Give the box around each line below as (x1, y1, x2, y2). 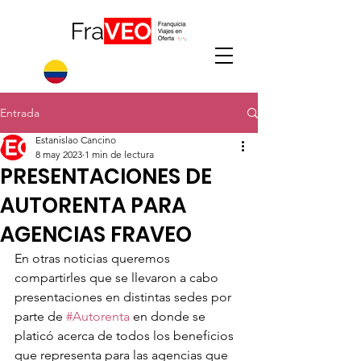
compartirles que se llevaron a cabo (15, 270, 222, 285)
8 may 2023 (35, 148, 82, 160)
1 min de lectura (85, 148, 154, 160)
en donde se (130, 309, 209, 324)
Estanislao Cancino (35, 134, 116, 146)
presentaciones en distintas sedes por (15, 289, 234, 305)
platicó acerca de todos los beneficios (15, 328, 237, 343)
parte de (15, 309, 66, 324)
